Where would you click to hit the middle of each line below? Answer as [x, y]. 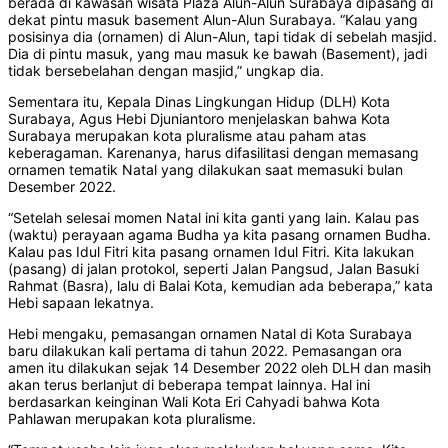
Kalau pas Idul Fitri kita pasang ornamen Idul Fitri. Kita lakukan [211, 252]
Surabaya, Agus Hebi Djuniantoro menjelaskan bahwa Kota [199, 119]
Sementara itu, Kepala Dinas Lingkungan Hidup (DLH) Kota [199, 102]
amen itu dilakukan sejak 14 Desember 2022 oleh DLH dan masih [219, 368]
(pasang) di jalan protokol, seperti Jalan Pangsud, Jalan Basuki [213, 269]
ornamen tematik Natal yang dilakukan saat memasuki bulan [205, 170]
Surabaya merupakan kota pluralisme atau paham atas [187, 136]
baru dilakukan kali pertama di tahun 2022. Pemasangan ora [205, 351]
